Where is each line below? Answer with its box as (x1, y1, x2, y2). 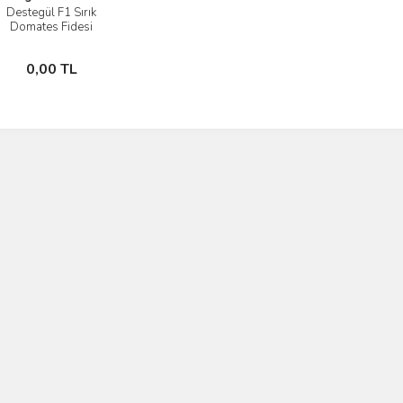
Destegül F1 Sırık (6, 4, 97, 22)
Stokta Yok (27, 52, 90, 70)
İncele (42, 7, 78, 25)
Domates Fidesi (10, 19, 94, 36)
